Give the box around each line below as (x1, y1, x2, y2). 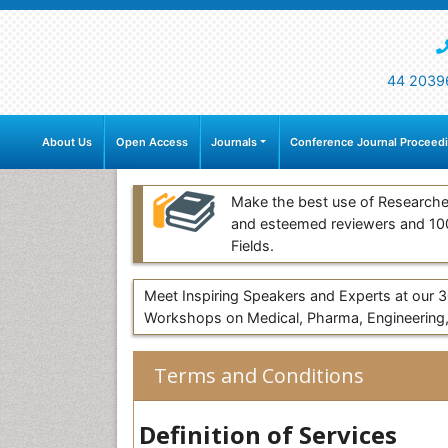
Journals (210, 135, 257, 150)
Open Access (115, 135, 188, 150)
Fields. (231, 237, 274, 255)
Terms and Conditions (154, 362, 364, 390)
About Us (42, 135, 93, 150)
